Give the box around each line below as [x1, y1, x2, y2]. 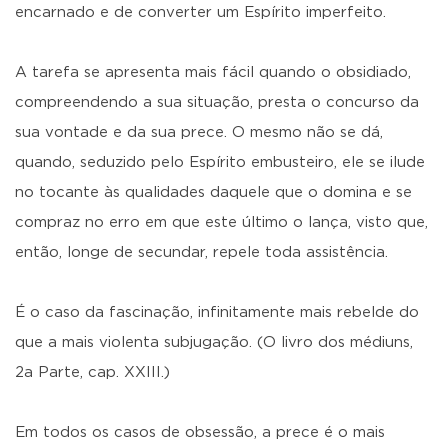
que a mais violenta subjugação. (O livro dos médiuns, [15, 335, 413, 350]
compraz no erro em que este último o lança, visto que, [15, 215, 428, 230]
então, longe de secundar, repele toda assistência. [15, 245, 388, 260]
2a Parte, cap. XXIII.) [15, 365, 170, 380]
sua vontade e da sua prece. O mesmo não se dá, [15, 125, 383, 140]
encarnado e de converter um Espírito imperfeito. [15, 5, 386, 20]
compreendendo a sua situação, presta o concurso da [15, 95, 419, 110]
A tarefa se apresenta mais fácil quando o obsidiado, [15, 65, 411, 80]
